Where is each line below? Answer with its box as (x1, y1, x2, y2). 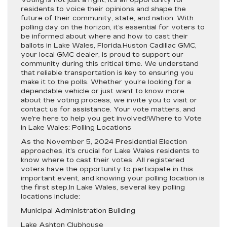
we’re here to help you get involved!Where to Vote (21, 115, 202, 123)
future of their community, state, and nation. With (21, 14, 194, 22)
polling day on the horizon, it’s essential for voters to (21, 23, 205, 31)
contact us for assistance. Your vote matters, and (21, 105, 196, 113)
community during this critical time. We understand (21, 60, 199, 68)
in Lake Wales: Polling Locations (21, 124, 131, 132)
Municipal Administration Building (21, 207, 135, 215)
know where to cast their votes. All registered (21, 156, 184, 164)
